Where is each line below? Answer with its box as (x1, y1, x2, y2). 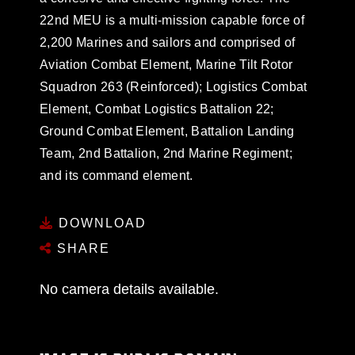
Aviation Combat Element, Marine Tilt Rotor (40, 57, 293, 71)
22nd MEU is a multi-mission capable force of (40, 13, 305, 27)
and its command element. (40, 168, 193, 182)
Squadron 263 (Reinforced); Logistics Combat (40, 79, 307, 94)
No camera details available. (40, 281, 219, 297)
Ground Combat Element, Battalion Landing (40, 124, 295, 138)
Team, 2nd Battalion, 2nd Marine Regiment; (40, 146, 293, 160)
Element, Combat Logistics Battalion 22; (40, 101, 274, 116)
